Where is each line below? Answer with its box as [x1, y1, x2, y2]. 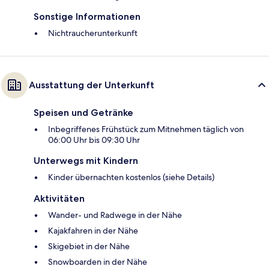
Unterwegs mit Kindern [34, 155, 138, 167]
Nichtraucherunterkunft [48, 28, 138, 39]
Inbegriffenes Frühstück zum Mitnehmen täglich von [48, 124, 244, 135]
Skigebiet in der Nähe [48, 241, 130, 252]
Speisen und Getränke [34, 107, 133, 119]
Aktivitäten [34, 193, 85, 205]
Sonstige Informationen [34, 11, 141, 23]
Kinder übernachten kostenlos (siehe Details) [48, 172, 214, 183]
